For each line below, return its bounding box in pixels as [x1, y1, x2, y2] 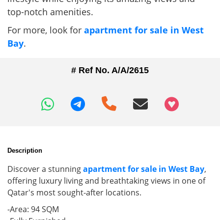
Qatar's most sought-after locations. [7, 187, 141, 198]
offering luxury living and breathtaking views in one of [7, 175, 205, 186]
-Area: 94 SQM [7, 203, 61, 215]
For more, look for [7, 24, 84, 36]
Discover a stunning [7, 163, 83, 174]
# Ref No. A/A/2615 [71, 65, 149, 76]
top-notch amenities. [7, 6, 93, 18]
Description [7, 146, 42, 154]
